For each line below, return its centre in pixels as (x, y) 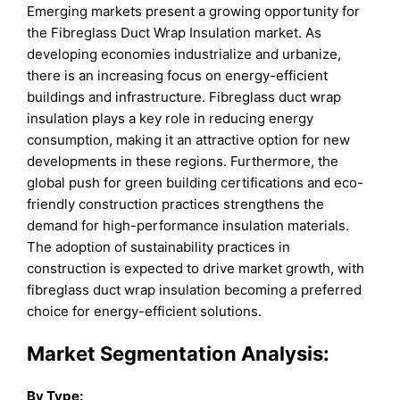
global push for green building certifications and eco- (196, 182)
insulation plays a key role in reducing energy (171, 118)
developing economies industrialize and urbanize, (184, 54)
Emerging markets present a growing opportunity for (194, 11)
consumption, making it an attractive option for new (189, 139)
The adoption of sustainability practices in (159, 246)
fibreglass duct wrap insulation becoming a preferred (195, 289)
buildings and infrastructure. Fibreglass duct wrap (184, 96)
